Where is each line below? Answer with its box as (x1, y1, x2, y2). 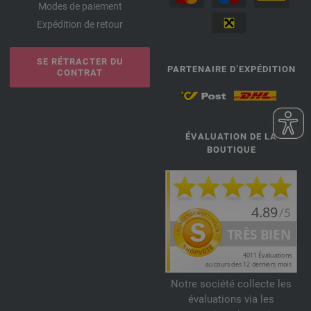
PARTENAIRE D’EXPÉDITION (167, 64, 296, 74)
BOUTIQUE (206, 144, 256, 155)
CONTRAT (57, 67, 103, 78)
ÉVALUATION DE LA (185, 131, 277, 142)
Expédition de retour (37, 19, 123, 30)
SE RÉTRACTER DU (36, 56, 124, 67)
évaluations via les (188, 293, 274, 306)
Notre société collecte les (171, 278, 292, 291)
